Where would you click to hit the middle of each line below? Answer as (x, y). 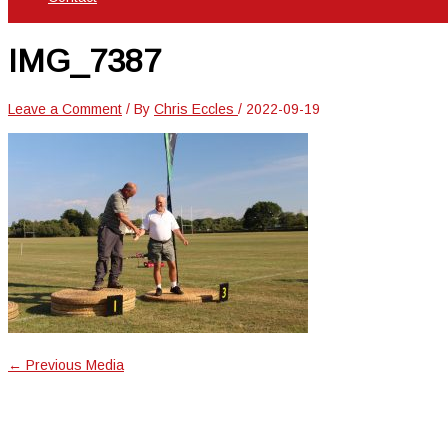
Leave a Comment (65, 109)
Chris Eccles (196, 109)
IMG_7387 (84, 60)
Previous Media (73, 365)
